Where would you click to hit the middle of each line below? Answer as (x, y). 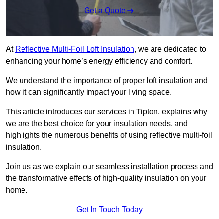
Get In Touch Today (109, 210)
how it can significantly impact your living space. (89, 92)
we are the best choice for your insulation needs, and (97, 124)
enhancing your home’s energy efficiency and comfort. (99, 61)
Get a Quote (105, 11)
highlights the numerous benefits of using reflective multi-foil (109, 135)
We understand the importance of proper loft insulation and (107, 81)
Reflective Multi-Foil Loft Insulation (75, 49)
